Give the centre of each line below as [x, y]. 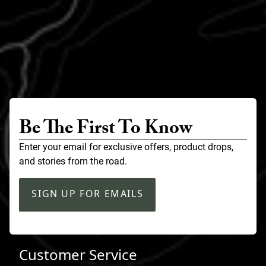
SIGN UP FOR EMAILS [88, 194]
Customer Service [78, 254]
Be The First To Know [106, 130]
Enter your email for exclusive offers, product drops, [126, 147]
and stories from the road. [73, 161]
